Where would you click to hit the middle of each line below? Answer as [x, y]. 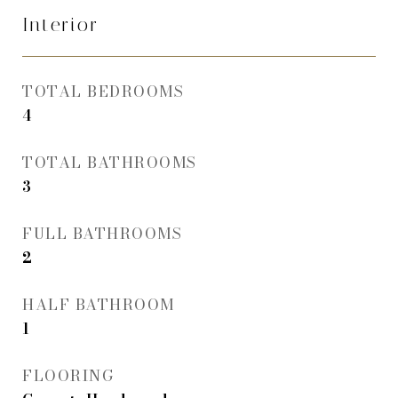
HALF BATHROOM [99, 305]
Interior [61, 25]
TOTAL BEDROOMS [103, 92]
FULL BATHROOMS [102, 234]
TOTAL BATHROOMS [110, 163]
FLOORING [68, 376]
